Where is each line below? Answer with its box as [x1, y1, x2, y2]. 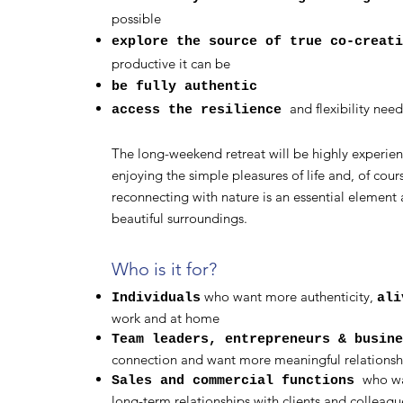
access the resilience [111, 103, 290, 118]
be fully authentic [111, 79, 265, 94]
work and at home [111, 309, 219, 327]
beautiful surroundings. [111, 210, 247, 227]
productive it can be [111, 55, 230, 72]
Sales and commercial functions [111, 373, 363, 389]
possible [111, 10, 161, 27]
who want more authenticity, [200, 288, 377, 305]
